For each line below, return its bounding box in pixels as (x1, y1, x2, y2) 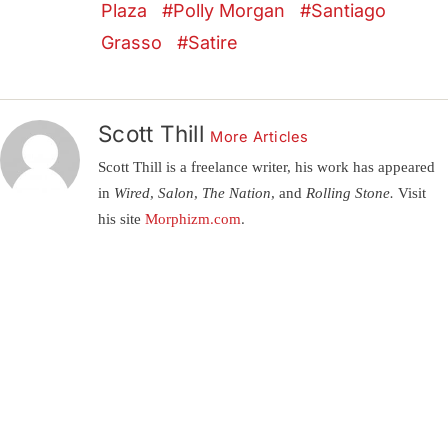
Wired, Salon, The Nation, (114, 183, 275, 201)
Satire (188, 32, 239, 54)
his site (98, 209, 145, 227)
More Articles (210, 128, 309, 147)
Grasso (101, 32, 163, 54)
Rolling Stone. (306, 183, 394, 201)
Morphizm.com (145, 209, 241, 227)
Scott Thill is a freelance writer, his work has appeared (98, 157, 435, 175)
